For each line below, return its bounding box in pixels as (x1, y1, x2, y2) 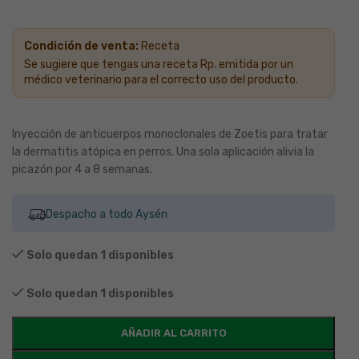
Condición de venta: (24, 39, 141, 54)
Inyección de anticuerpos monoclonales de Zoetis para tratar (12, 127, 328, 142)
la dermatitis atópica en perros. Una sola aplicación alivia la (12, 145, 314, 159)
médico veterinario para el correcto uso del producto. (24, 73, 298, 87)
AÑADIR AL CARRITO (120, 327, 227, 340)
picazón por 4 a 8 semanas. (12, 163, 152, 177)
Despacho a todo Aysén (46, 208, 167, 222)
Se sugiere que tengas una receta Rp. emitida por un (24, 58, 293, 72)
